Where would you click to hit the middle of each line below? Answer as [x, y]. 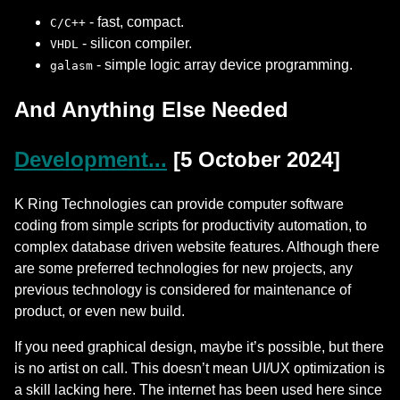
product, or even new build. [100, 312]
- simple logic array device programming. [223, 65]
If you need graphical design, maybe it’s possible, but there [199, 347]
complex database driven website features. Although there [197, 247]
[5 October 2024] [257, 160]
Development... [91, 160]
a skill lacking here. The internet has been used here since [198, 390]
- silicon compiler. [135, 44]
